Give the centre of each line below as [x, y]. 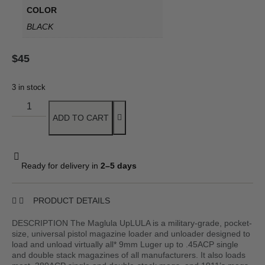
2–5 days [119, 166]
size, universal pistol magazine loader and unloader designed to [131, 234]
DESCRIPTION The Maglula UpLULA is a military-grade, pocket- [132, 223]
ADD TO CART [81, 118]
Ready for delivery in [61, 166]
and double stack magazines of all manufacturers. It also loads [129, 255]
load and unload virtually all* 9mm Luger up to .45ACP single [125, 245]
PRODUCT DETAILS [72, 201]
